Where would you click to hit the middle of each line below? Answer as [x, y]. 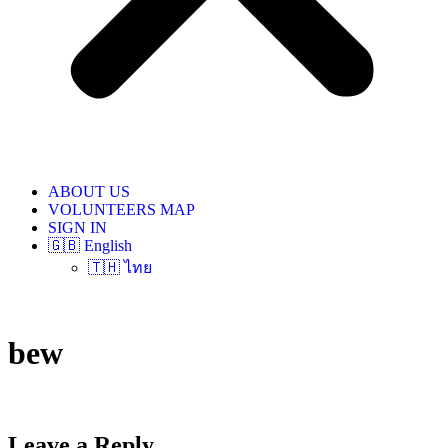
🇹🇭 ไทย [120, 267]
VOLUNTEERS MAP [121, 209]
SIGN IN [77, 227]
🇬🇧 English [90, 245]
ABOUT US [89, 191]
